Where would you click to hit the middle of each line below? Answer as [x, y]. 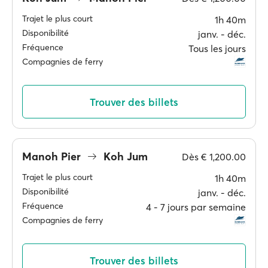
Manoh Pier [53, 156]
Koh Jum [124, 156]
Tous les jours [217, 48]
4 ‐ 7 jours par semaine [196, 207]
